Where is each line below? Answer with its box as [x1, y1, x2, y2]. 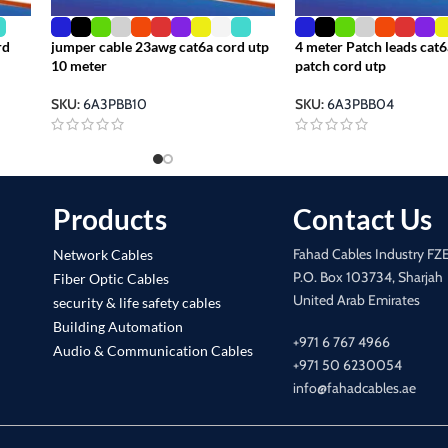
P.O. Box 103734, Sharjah [293, 267, 444, 286]
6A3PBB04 [327, 94, 395, 113]
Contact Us [293, 201, 433, 236]
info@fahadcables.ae [293, 379, 417, 398]
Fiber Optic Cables [52, 269, 169, 287]
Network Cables [52, 245, 153, 263]
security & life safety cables [52, 293, 221, 311]
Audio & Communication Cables [52, 341, 253, 359]
